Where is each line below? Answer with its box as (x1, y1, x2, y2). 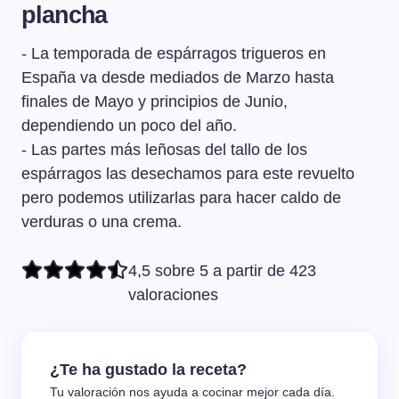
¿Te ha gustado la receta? (50, 361, 247, 379)
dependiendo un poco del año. (21, 117, 237, 135)
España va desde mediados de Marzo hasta (21, 69, 334, 87)
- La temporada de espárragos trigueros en (21, 45, 326, 63)
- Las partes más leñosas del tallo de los (21, 141, 307, 159)
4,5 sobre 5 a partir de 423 (128, 262, 316, 281)
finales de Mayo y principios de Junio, (21, 93, 288, 111)
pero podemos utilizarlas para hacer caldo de (21, 189, 341, 208)
